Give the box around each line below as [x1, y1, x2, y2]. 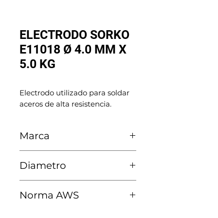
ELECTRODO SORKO [19, 28, 129, 42]
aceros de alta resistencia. [19, 99, 111, 109]
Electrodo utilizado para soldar [19, 88, 129, 97]
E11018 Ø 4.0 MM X [19, 42, 127, 56]
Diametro [19, 160, 66, 171]
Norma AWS [19, 189, 79, 201]
